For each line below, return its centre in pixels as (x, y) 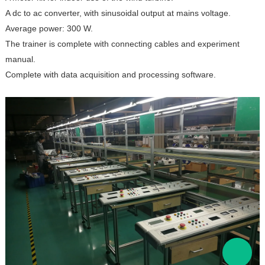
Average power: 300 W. (49, 28)
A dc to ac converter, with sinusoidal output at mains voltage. (118, 13)
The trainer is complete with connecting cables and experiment (122, 43)
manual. (20, 59)
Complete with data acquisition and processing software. (110, 74)
